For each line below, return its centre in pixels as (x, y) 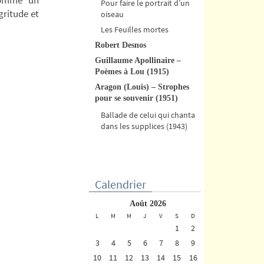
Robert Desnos (121, 45)
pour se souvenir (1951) (136, 98)
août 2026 (151, 203)
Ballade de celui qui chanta (148, 115)
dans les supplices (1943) (144, 126)
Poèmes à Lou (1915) (132, 71)
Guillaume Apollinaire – (138, 60)
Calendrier (121, 184)
